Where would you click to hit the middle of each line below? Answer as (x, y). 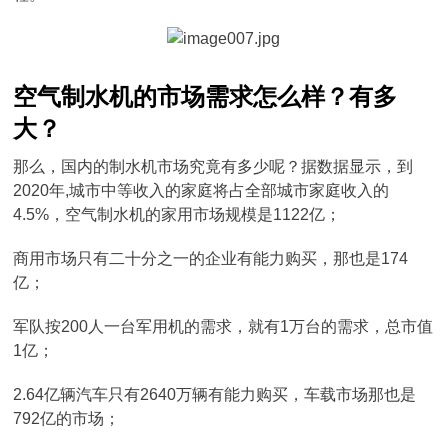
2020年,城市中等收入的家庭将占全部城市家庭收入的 (201, 190)
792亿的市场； (67, 418)
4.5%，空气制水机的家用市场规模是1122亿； (177, 214)
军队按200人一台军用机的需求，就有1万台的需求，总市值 (223, 326)
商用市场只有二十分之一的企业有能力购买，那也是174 (211, 258)
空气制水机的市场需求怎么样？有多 (205, 97)
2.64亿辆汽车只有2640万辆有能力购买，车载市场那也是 (215, 394)
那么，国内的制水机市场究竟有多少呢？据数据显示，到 (213, 166)
